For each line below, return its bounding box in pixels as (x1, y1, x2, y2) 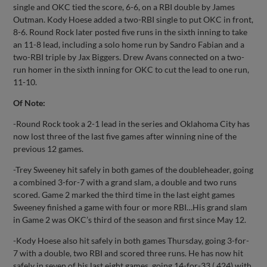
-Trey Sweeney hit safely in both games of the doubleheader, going (13, 164, 254, 175)
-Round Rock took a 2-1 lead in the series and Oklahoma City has (13, 118, 250, 129)
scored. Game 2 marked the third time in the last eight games (13, 189, 235, 200)
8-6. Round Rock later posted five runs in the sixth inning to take (13, 26, 248, 37)
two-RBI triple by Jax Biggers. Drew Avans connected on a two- (13, 51, 245, 62)
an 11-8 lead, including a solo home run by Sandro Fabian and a (13, 39, 245, 49)
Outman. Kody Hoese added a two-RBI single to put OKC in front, (13, 14, 254, 24)
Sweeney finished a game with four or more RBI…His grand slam (13, 201, 248, 212)
